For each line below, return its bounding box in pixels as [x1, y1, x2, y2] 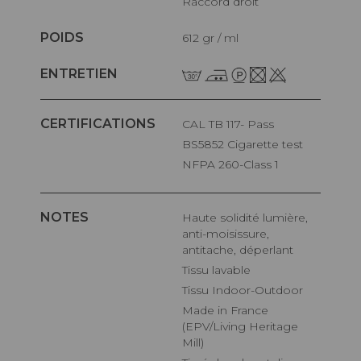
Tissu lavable [188, 263, 251, 278]
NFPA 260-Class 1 [192, 157, 280, 172]
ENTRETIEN [40, 65, 118, 81]
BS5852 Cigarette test [191, 137, 304, 152]
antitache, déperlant [182, 243, 294, 258]
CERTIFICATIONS [40, 116, 156, 132]
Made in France [182, 303, 194, 318]
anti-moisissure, [182, 226, 270, 242]
